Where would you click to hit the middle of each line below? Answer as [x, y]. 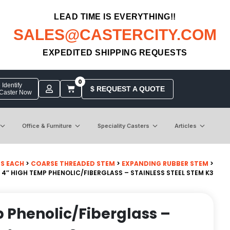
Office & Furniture [47, 126]
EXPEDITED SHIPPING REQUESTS [115, 53]
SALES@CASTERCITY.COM [115, 35]
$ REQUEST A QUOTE [127, 89]
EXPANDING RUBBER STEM [165, 163]
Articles [185, 126]
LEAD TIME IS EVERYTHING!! [115, 17]
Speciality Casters [123, 126]
